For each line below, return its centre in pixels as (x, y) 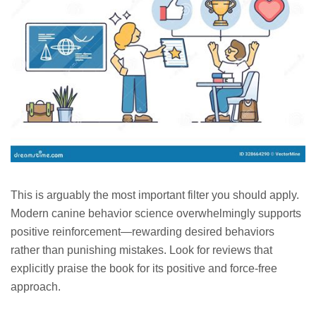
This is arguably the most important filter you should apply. (155, 195)
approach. (36, 287)
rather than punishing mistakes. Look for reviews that (141, 250)
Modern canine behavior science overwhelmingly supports (156, 214)
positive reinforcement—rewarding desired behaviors (142, 232)
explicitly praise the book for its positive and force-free (144, 269)
